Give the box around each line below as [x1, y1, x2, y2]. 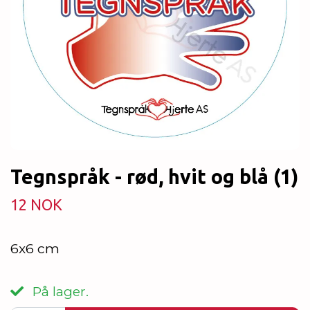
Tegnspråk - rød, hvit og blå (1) [10, 165, 298, 188]
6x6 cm [10, 240, 60, 257]
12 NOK [10, 197, 62, 214]
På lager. [29, 283, 89, 300]
